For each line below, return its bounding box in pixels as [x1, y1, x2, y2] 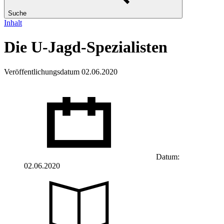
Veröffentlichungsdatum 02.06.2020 [4, 67, 117, 76]
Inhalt [4, 18, 22, 27]
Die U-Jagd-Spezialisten [4, 38, 167, 56]
